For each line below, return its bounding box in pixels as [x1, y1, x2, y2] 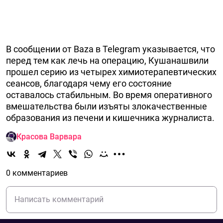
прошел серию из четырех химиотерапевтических [6, 67, 217, 77]
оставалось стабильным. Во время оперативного [6, 90, 212, 100]
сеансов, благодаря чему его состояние [6, 78, 172, 89]
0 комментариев [6, 168, 68, 178]
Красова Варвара [16, 131, 82, 141]
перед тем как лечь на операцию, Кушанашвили [6, 55, 209, 66]
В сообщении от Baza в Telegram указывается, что [6, 44, 215, 54]
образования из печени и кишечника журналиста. [6, 112, 215, 123]
